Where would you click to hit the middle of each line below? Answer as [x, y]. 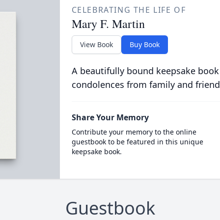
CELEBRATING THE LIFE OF [129, 10]
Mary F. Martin [108, 24]
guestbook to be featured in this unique [137, 142]
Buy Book [144, 44]
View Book [96, 44]
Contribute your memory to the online [134, 132]
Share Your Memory [110, 117]
